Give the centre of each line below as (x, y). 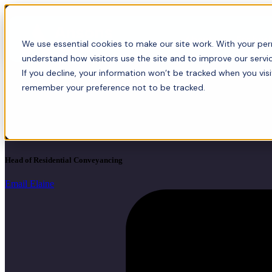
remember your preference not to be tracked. (114, 87)
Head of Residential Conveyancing (64, 160)
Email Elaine (29, 184)
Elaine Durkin (64, 107)
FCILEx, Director (42, 136)
